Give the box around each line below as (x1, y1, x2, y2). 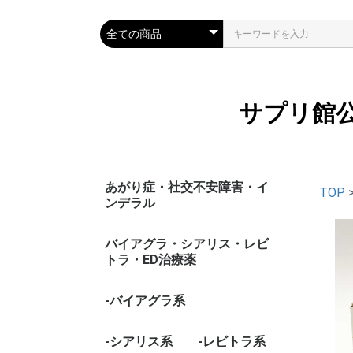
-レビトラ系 (198, 334, 266, 349)
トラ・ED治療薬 (105, 252, 196, 267)
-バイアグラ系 (105, 293, 185, 308)
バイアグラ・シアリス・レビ (105, 236, 269, 251)
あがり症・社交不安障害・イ (105, 180, 269, 195)
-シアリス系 (105, 334, 173, 349)
